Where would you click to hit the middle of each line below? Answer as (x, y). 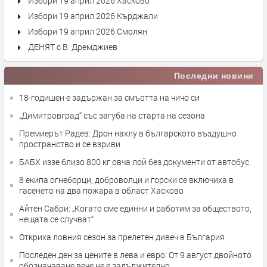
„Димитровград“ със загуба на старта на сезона (112, 115)
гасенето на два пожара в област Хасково (101, 190)
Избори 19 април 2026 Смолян (88, 31)
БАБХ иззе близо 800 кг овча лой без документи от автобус (134, 162)
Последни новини (214, 76)
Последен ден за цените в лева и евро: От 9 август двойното (135, 255)
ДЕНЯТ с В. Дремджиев (73, 47)
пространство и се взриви (70, 144)
